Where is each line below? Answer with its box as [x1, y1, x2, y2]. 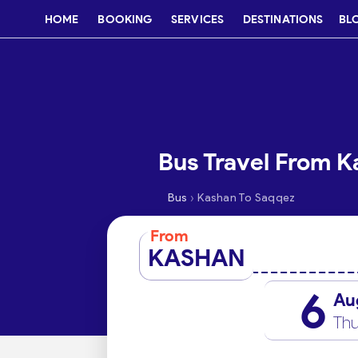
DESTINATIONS [242, 12, 324, 26]
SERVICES [171, 12, 224, 26]
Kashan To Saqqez [197, 191, 296, 205]
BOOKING [97, 12, 153, 26]
